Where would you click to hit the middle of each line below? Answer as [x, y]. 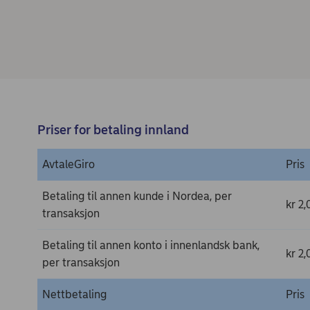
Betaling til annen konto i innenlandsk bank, [151, 245]
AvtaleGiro [68, 164]
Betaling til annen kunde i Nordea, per [137, 196]
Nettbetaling [74, 294]
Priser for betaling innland [113, 130]
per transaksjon [81, 263]
